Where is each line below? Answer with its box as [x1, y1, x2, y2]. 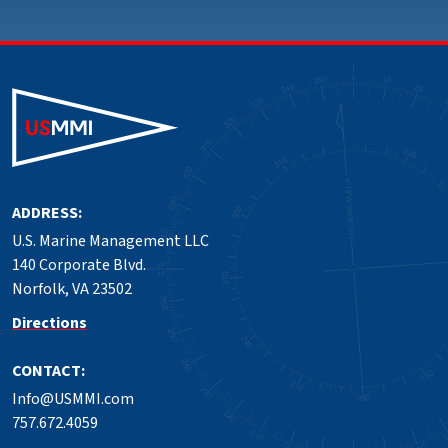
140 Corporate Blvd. [12, 254, 146, 277]
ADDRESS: [12, 202, 82, 225]
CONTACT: [12, 360, 85, 383]
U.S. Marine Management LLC [12, 230, 209, 253]
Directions [12, 312, 87, 335]
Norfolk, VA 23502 [12, 278, 132, 301]
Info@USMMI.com [12, 388, 134, 411]
